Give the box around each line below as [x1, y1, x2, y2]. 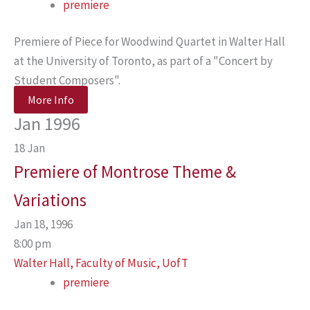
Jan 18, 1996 [14, 217, 81, 232]
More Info [28, 93, 74, 107]
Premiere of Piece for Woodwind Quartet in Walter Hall [14, 34, 285, 49]
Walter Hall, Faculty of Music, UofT [14, 255, 188, 271]
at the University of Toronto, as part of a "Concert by [14, 53, 273, 69]
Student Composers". [14, 73, 120, 88]
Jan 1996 [14, 112, 80, 135]
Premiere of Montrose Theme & [14, 161, 236, 183]
